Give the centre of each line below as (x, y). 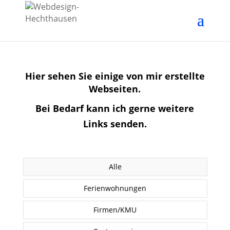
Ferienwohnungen (115, 188)
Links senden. (115, 124)
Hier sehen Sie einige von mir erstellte (115, 76)
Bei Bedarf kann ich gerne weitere (115, 108)
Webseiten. (115, 89)
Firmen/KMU (115, 210)
